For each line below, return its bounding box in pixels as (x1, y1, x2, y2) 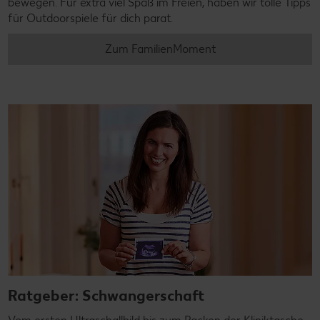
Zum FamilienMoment (104, 41, 216, 56)
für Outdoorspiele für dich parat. (8, 11, 173, 25)
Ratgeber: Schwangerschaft (8, 286, 204, 304)
